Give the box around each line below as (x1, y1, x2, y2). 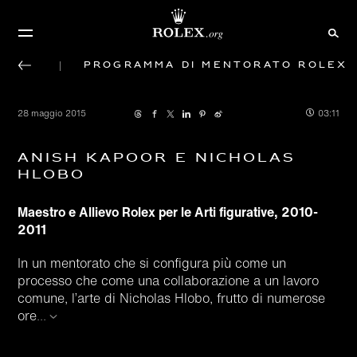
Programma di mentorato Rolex (83, 56, 348, 74)
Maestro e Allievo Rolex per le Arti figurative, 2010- (18, 202, 319, 222)
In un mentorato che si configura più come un (18, 253, 287, 273)
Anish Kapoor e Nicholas (18, 147, 296, 169)
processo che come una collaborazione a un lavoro (18, 271, 320, 290)
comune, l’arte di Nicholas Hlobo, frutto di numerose (18, 288, 326, 308)
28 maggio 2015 (18, 107, 87, 120)
